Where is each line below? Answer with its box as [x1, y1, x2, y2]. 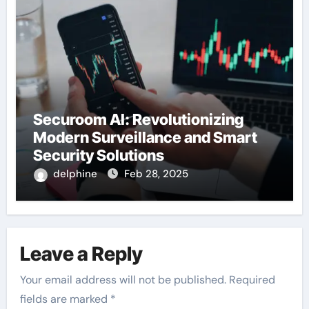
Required [229, 272, 276, 288]
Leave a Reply [20, 241, 143, 266]
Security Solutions [32, 146, 164, 165]
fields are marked [20, 292, 111, 307]
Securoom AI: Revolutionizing [32, 110, 243, 129]
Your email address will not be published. [20, 272, 227, 288]
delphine [52, 167, 100, 181]
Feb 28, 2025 [123, 167, 188, 181]
